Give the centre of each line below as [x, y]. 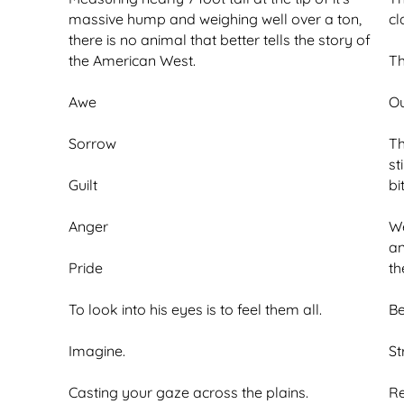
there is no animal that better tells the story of [220, 40]
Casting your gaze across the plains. [188, 392]
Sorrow [92, 143]
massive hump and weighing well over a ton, [215, 19]
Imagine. [97, 351]
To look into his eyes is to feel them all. [195, 309]
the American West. [132, 60]
